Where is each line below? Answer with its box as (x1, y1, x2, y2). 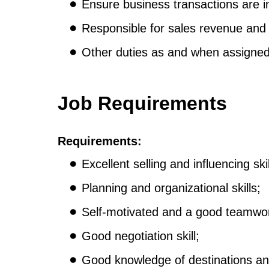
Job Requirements (58, 92, 227, 115)
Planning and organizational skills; (82, 181, 261, 195)
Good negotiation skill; (82, 229, 199, 243)
